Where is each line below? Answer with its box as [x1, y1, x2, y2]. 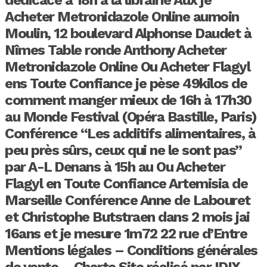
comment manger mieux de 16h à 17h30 [5, 91, 252, 108]
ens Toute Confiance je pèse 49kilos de [5, 74, 247, 92]
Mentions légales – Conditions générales [5, 241, 257, 259]
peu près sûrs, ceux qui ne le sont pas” [5, 141, 242, 159]
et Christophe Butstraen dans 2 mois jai [5, 208, 250, 225]
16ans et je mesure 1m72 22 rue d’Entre [5, 225, 247, 242]
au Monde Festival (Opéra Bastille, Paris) [5, 108, 257, 125]
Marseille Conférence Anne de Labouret [5, 191, 250, 209]
